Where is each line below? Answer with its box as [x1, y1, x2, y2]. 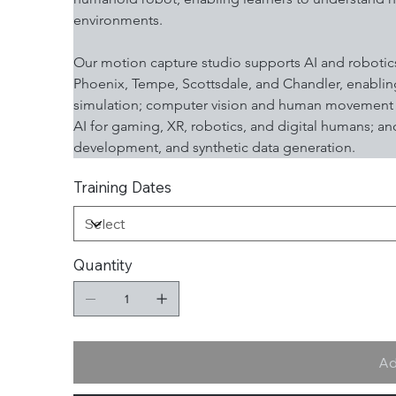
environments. [73, 11, 164, 28]
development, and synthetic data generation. [73, 139, 356, 156]
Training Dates [73, 178, 172, 196]
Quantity [73, 255, 133, 274]
